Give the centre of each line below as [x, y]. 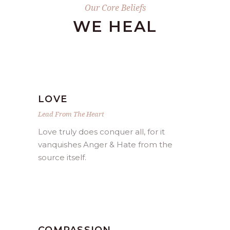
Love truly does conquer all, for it [101, 132]
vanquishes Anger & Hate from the [105, 145]
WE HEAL [115, 26]
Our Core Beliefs [115, 8]
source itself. [62, 157]
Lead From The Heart [71, 114]
